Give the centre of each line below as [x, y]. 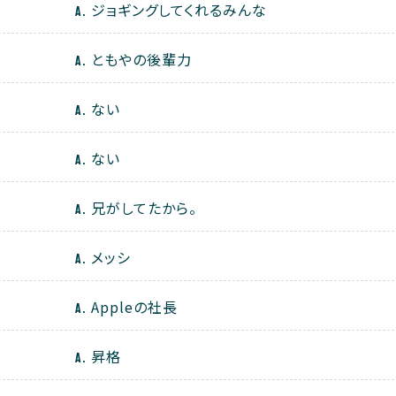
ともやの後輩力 [141, 60]
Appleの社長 [134, 307]
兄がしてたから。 [144, 208]
